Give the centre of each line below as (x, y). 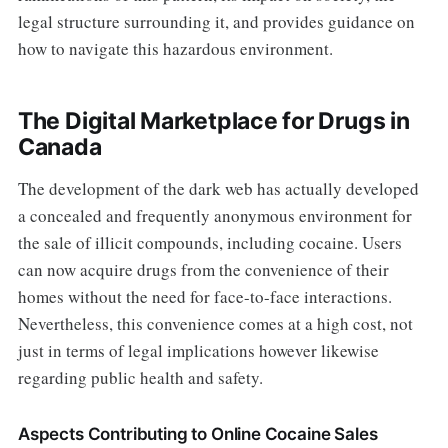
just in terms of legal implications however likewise (198, 351)
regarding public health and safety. (140, 378)
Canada (59, 147)
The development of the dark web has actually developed (218, 189)
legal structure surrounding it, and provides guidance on (216, 22)
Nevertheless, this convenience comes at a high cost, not (215, 324)
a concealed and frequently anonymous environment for (214, 216)
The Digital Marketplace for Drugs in (213, 121)
